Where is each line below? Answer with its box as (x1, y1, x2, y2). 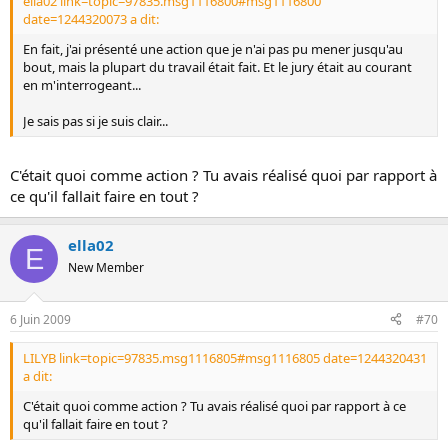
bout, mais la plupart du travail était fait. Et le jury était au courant (23, 57, 412, 76)
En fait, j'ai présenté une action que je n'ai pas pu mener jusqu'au (23, 39, 403, 58)
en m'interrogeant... (23, 75, 141, 94)
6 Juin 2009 (10, 310, 71, 328)
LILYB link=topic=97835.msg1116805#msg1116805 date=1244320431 (23, 348, 427, 367)
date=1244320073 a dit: (23, 9, 159, 28)
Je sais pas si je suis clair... (23, 111, 168, 130)
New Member (68, 259, 144, 276)
